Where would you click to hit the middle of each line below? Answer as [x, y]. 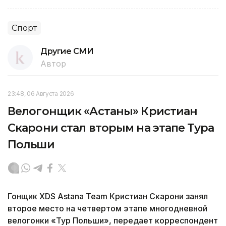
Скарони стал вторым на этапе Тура [111, 128]
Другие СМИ [67, 51]
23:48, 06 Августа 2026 [41, 93]
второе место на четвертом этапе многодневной [107, 208]
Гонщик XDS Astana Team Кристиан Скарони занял [108, 196]
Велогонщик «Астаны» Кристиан [103, 111]
